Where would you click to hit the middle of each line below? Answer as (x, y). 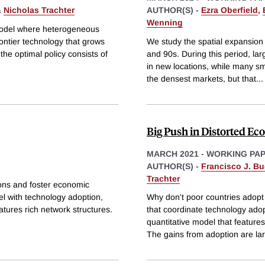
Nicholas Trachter (39, 10)
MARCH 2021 (173, 153)
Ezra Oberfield (230, 10)
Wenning (165, 22)
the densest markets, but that (201, 78)
